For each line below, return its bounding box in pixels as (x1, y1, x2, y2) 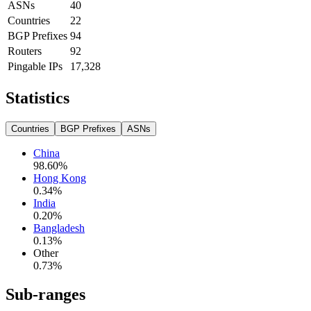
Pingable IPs (8, 60, 62, 72)
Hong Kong (33, 171, 86, 184)
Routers (8, 44, 42, 57)
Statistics (6, 88, 69, 107)
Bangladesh (33, 221, 85, 234)
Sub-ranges (6, 285, 85, 304)
